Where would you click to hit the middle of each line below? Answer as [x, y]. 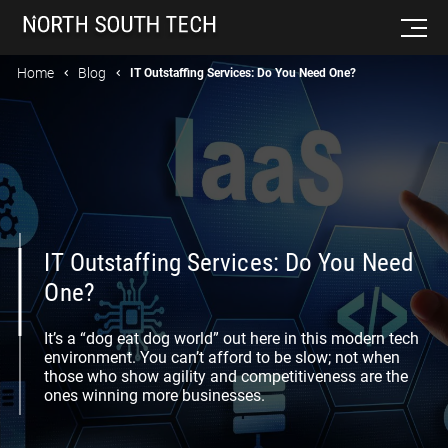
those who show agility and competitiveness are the [226, 376]
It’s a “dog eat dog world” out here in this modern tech [232, 338]
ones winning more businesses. [155, 395]
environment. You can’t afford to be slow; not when [222, 357]
